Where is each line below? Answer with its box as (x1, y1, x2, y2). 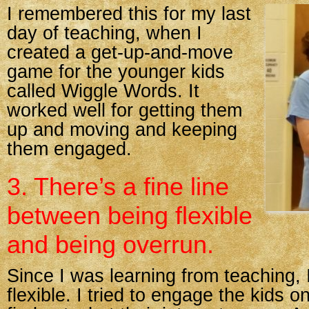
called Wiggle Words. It (7, 81, 199, 101)
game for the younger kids (7, 61, 225, 82)
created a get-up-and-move (7, 42, 233, 63)
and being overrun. (7, 230, 214, 259)
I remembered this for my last (7, 3, 251, 24)
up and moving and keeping (7, 119, 237, 140)
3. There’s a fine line (7, 172, 229, 201)
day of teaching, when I (7, 23, 202, 43)
